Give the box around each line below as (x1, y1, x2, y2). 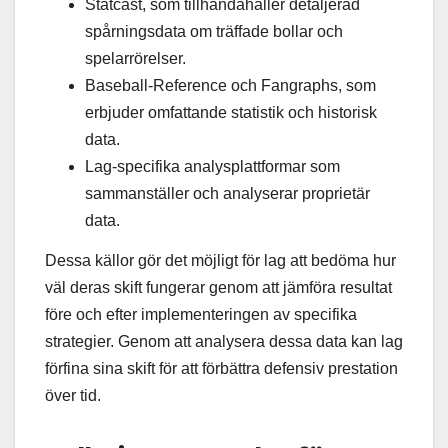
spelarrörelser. (85, 50, 186, 68)
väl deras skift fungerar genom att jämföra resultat (45, 279, 392, 297)
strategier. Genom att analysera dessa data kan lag (45, 333, 403, 351)
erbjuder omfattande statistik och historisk (85, 104, 377, 122)
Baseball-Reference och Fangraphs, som (85, 77, 376, 95)
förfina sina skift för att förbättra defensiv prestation (45, 360, 398, 378)
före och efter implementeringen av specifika (45, 306, 357, 324)
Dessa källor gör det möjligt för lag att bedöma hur (45, 252, 396, 270)
